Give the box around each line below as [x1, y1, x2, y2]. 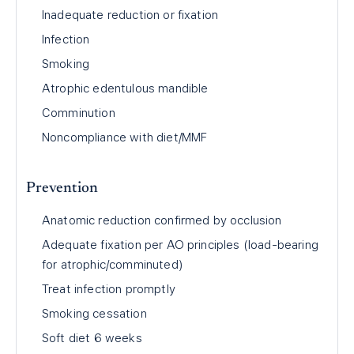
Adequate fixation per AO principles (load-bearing [42, 238, 318, 252]
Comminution [42, 106, 115, 120]
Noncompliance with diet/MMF [42, 130, 208, 145]
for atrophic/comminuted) [42, 258, 183, 272]
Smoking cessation [42, 307, 147, 321]
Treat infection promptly [42, 282, 175, 296]
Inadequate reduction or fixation [42, 8, 219, 22]
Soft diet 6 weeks [42, 331, 142, 345]
